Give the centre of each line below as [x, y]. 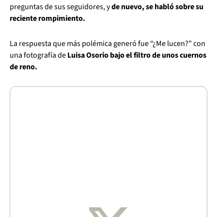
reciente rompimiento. [47, 18]
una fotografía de [38, 55]
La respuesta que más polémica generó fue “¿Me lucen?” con [108, 43]
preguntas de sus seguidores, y [61, 7]
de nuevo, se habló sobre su [157, 7]
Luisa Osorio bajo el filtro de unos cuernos [136, 55]
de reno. [23, 67]
